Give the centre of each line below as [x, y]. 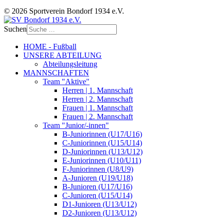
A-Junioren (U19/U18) [98, 178]
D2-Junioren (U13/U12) [100, 213]
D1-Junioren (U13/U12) [100, 204]
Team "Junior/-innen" [76, 125]
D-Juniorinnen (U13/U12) [102, 151]
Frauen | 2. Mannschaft [98, 116]
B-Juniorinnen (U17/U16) [102, 134]
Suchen [15, 29]
